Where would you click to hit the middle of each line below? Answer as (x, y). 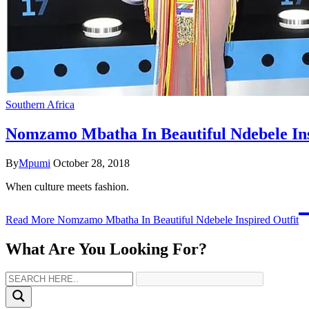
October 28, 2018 (91, 163)
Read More (30, 219)
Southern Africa (40, 104)
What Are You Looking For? (106, 249)
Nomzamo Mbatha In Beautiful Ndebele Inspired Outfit (177, 219)
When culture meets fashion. (67, 186)
